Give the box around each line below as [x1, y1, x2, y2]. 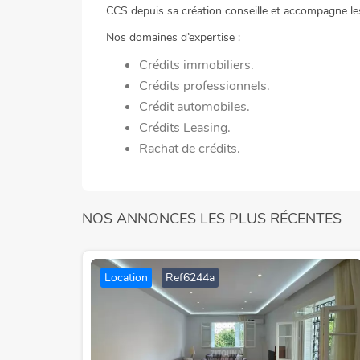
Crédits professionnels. [139, 77, 270, 95]
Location [104, 270, 148, 285]
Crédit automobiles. [139, 98, 250, 116]
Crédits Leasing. [139, 119, 231, 137]
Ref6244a [166, 270, 215, 285]
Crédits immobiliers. [139, 56, 254, 74]
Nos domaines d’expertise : [106, 30, 240, 45]
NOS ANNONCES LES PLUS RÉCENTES [82, 209, 342, 228]
